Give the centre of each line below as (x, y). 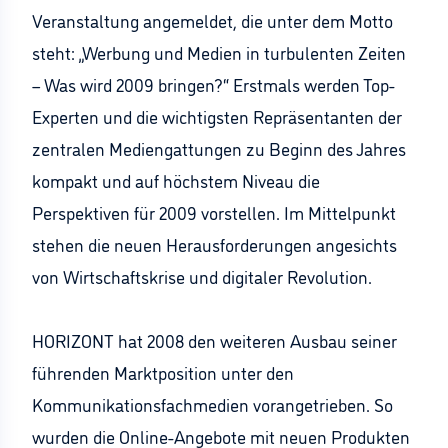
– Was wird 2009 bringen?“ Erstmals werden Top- (213, 84)
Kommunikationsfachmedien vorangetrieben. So (212, 404)
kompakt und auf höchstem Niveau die (176, 180)
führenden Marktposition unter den (163, 372)
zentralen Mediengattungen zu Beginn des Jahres (219, 148)
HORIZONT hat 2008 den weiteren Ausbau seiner (214, 340)
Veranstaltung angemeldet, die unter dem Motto (212, 20)
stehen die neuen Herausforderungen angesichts (214, 244)
